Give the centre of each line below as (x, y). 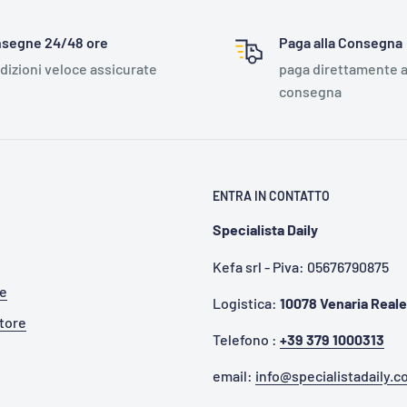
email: (234, 376)
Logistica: (246, 303)
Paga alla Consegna (341, 42)
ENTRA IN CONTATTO (271, 195)
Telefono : (246, 339)
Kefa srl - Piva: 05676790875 (301, 266)
